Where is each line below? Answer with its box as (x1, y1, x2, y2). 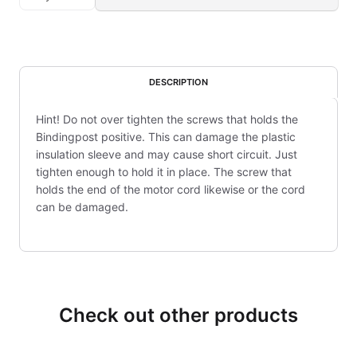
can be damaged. (36, 200, 128, 214)
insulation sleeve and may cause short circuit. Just (36, 147, 297, 161)
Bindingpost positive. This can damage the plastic (36, 130, 296, 143)
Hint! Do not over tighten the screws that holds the (36, 112, 298, 126)
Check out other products (59, 304, 298, 327)
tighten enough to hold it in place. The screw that (36, 165, 292, 178)
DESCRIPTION (149, 76, 208, 88)
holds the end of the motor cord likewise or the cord (36, 182, 305, 196)
